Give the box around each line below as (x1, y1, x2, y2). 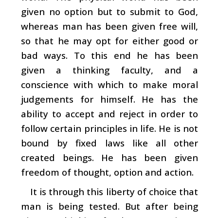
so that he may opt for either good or (21, 34, 198, 47)
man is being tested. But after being (21, 200, 198, 212)
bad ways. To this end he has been (21, 49, 198, 61)
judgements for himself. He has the (21, 92, 198, 105)
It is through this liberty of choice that (30, 185, 198, 198)
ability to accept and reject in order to (21, 107, 198, 120)
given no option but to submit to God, (21, 5, 198, 18)
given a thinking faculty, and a (21, 63, 198, 76)
